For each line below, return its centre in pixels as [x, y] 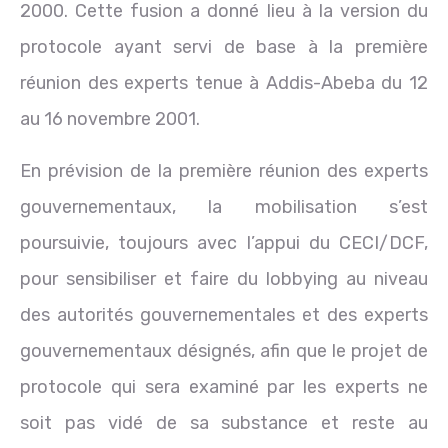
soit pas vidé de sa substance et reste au [224, 422]
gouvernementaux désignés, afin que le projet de [224, 350]
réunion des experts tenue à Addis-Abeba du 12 [224, 82]
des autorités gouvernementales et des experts [224, 314]
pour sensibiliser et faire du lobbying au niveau [224, 278]
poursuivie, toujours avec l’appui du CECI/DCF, [224, 242]
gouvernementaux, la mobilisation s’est [224, 206]
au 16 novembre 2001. [110, 118]
